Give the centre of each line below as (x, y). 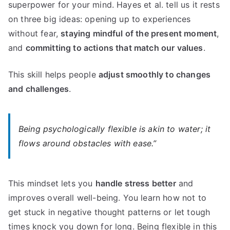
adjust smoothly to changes (155, 74)
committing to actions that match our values (114, 47)
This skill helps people (53, 74)
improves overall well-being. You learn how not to (107, 197)
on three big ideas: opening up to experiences (100, 19)
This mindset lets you (52, 183)
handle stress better (136, 183)
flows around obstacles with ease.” (88, 143)
